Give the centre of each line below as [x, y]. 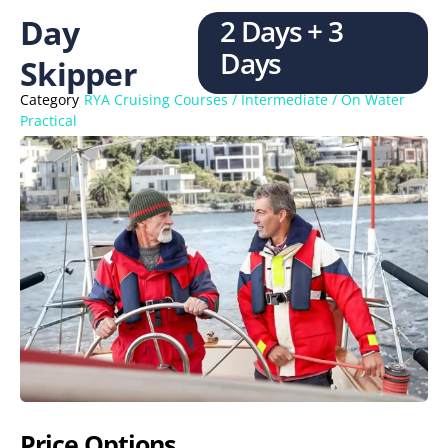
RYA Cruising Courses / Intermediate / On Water [244, 99]
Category [49, 99]
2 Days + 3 [281, 31]
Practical [48, 120]
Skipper [78, 73]
